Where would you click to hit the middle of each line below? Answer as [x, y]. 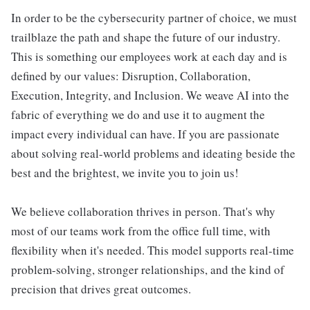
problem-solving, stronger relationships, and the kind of [148, 269]
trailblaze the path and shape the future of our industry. [146, 37]
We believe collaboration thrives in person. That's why [143, 211]
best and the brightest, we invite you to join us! [125, 172]
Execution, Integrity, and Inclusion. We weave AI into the [150, 95]
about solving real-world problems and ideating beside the [153, 153]
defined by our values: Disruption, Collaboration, [131, 75]
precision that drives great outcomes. [101, 289]
